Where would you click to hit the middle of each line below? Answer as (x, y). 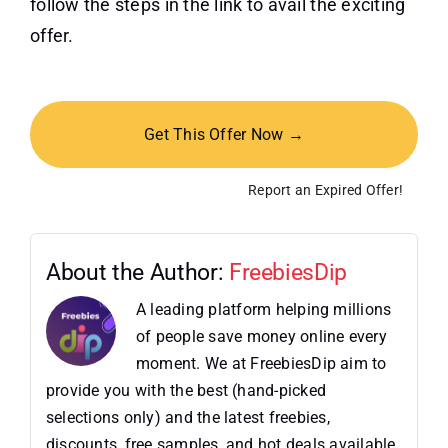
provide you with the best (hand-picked (186, 391)
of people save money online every (261, 337)
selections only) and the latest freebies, (187, 418)
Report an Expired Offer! (326, 190)
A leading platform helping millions (263, 310)
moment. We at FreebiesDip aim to (261, 364)
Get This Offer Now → (224, 135)
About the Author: (137, 273)
